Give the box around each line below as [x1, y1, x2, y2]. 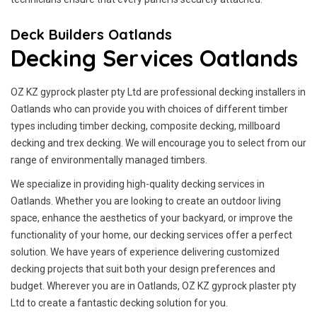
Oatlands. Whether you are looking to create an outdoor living [11, 195, 281, 207]
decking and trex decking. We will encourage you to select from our [11, 137, 306, 149]
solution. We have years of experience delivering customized [11, 246, 279, 258]
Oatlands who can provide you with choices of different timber [11, 103, 288, 115]
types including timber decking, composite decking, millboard [11, 120, 280, 132]
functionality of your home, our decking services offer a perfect [11, 229, 292, 241]
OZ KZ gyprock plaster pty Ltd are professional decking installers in [11, 86, 306, 98]
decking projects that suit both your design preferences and [11, 263, 275, 275]
